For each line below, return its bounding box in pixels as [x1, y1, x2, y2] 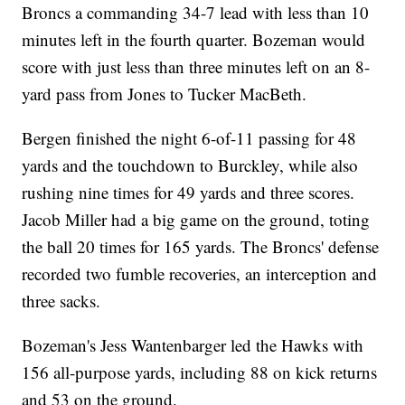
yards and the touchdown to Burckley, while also [22, 153, 359, 176]
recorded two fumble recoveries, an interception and [22, 261, 378, 285]
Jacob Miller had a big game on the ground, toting [22, 207, 371, 231]
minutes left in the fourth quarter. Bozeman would [22, 27, 366, 51]
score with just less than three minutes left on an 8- [22, 54, 371, 78]
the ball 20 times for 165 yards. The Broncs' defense [22, 234, 380, 258]
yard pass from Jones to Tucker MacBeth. [22, 81, 307, 105]
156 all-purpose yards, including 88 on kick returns [22, 360, 378, 383]
